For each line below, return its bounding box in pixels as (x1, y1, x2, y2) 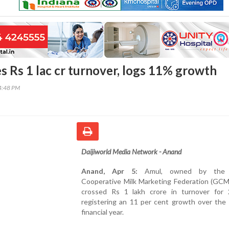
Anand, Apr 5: (81, 166, 138, 175)
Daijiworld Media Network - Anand (81, 147, 181, 156)
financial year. (81, 207, 124, 216)
